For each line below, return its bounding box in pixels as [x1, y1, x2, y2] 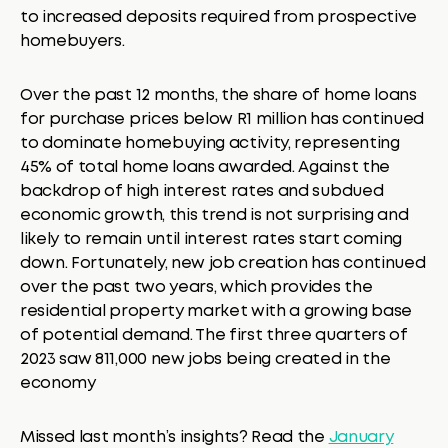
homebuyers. [20, 33, 125, 49]
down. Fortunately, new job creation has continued [20, 255, 426, 271]
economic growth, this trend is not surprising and [20, 207, 409, 223]
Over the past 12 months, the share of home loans [20, 87, 417, 103]
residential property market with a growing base [20, 303, 412, 319]
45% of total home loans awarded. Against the [20, 159, 390, 175]
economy [20, 375, 96, 391]
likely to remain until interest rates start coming [20, 231, 402, 247]
